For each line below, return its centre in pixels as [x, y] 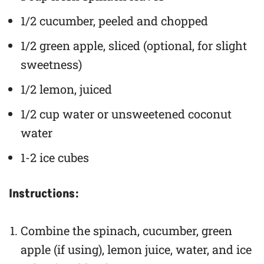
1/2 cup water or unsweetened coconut [126, 114]
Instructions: [44, 194]
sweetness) [51, 65]
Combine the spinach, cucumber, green [126, 231]
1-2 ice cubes [55, 158]
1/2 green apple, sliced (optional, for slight [134, 46]
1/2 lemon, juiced [66, 89]
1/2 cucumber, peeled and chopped [114, 21]
